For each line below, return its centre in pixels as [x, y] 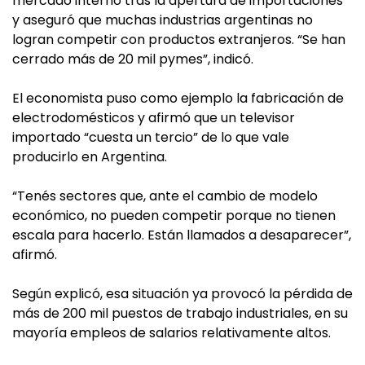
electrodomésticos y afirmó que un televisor [154, 118]
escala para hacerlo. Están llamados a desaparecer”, [182, 235]
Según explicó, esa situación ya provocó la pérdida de [182, 294]
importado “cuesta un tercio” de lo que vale [151, 137]
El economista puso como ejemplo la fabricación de [178, 98]
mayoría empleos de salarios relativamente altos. [172, 333]
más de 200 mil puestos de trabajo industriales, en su [180, 313]
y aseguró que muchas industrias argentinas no [163, 20]
